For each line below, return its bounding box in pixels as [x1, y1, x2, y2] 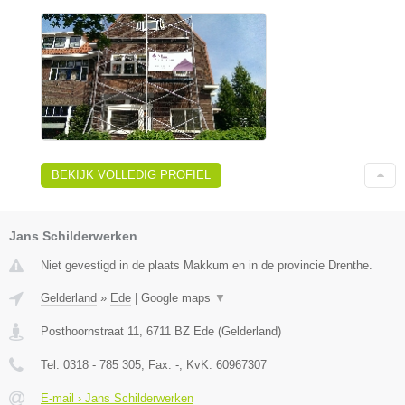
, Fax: [141, 357, 175, 372]
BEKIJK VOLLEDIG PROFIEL [52, 167, 211, 182]
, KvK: [179, 357, 216, 372]
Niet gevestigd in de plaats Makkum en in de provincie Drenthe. [41, 258, 372, 272]
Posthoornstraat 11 [41, 324, 139, 338]
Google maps [141, 290, 214, 305]
